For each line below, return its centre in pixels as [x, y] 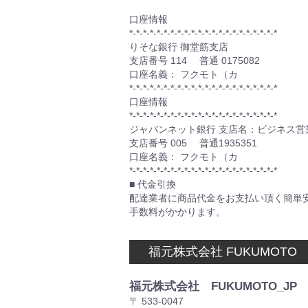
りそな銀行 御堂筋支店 [179, 47]
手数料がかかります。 [177, 212]
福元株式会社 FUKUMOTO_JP [213, 286]
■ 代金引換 [153, 184]
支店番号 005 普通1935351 [193, 143]
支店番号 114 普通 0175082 [195, 60]
